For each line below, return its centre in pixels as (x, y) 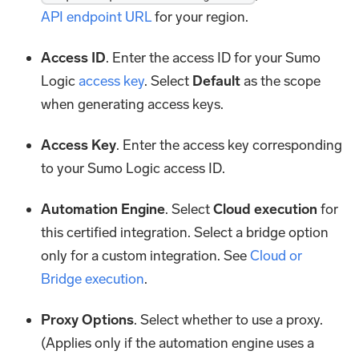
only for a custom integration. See (146, 255)
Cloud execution (266, 209)
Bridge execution (93, 278)
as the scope (281, 81)
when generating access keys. (133, 104)
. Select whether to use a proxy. (229, 319)
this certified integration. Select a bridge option (185, 232)
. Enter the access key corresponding (230, 145)
